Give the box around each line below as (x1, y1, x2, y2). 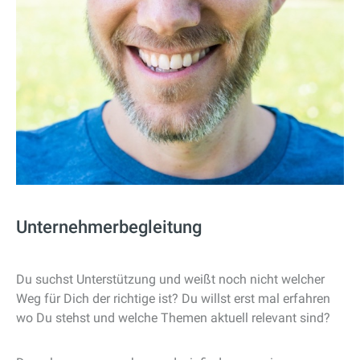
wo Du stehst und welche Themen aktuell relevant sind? (16, 310, 330, 325)
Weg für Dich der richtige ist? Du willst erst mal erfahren (16, 291, 330, 306)
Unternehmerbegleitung (16, 217, 202, 237)
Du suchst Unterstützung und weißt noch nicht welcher (16, 272, 325, 287)
